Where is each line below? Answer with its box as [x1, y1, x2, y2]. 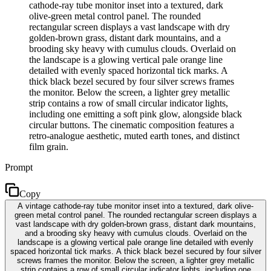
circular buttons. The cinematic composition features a [29, 119, 234, 130]
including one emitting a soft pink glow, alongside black [29, 108, 242, 119]
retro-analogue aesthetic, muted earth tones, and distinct [29, 130, 240, 141]
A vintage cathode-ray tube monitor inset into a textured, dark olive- [18, 201, 253, 211]
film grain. [29, 141, 68, 152]
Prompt [5, 162, 33, 172]
